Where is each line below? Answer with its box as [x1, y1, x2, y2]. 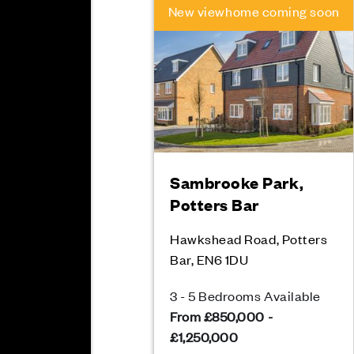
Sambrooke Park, [170, 171, 304, 193]
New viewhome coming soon [168, 2, 340, 20]
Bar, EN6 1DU [170, 250, 249, 268]
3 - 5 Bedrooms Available [170, 287, 321, 304]
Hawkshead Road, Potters [170, 230, 328, 247]
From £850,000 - [170, 307, 273, 325]
